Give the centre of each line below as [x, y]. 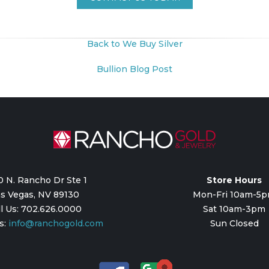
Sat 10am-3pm [234, 209]
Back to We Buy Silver [134, 44]
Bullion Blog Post [134, 69]
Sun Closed [234, 223]
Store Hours [234, 180]
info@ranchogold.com [56, 223]
